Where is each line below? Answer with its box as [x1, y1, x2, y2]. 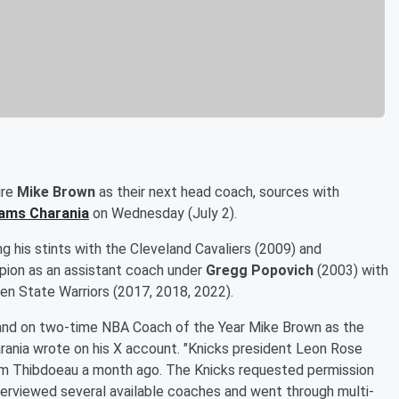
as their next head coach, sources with [95, 183, 339, 200]
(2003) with [313, 261, 388, 279]
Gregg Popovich [206, 261, 313, 279]
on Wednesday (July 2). [89, 204, 237, 222]
